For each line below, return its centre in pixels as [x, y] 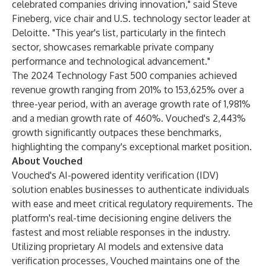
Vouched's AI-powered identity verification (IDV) [115, 175]
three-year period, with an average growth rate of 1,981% [131, 104]
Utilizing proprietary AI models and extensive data [118, 246]
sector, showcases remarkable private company [113, 47]
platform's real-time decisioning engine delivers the [122, 218]
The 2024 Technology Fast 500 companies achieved [124, 75]
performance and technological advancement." [111, 61]
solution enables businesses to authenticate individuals [131, 189]
